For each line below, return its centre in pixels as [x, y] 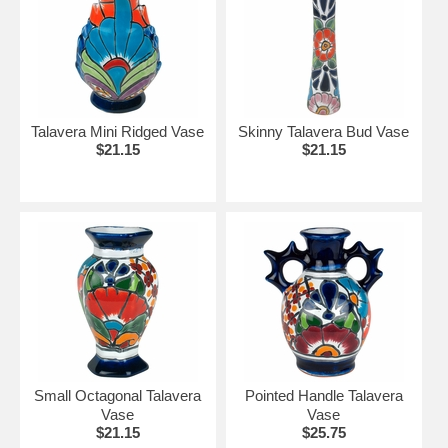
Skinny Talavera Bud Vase [324, 131]
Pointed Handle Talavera [323, 395]
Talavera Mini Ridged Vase [118, 131]
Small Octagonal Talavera [118, 395]
